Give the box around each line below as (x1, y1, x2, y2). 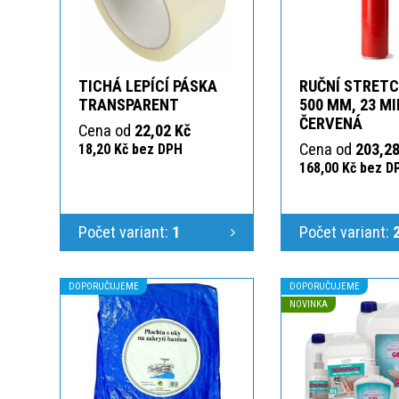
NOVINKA (289, 297, 328, 310)
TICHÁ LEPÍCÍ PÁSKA (78, 76, 217, 95)
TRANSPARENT (78, 94, 179, 114)
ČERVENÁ (299, 113, 362, 133)
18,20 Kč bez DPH (78, 140, 183, 158)
